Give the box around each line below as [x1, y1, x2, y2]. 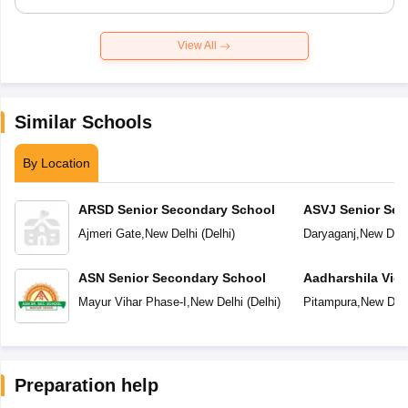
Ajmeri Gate [77, 227, 141, 241]
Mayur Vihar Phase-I [77, 295, 187, 310]
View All [178, 39, 217, 53]
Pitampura [302, 295, 357, 310]
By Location [22, 156, 90, 171]
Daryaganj [302, 227, 356, 241]
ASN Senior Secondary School [77, 270, 266, 286]
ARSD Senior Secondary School [77, 202, 275, 218]
